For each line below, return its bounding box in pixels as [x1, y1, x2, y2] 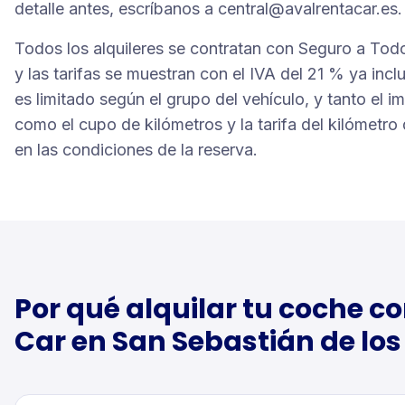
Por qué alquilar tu [14, 290, 278, 328]
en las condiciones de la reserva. [14, 140, 258, 159]
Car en [14, 323, 112, 361]
